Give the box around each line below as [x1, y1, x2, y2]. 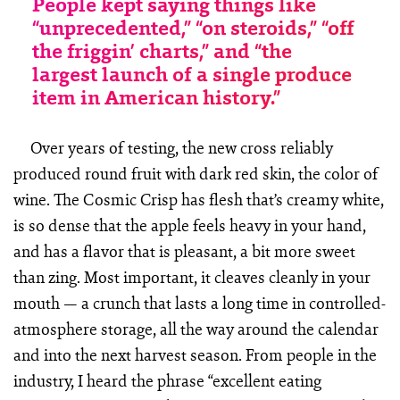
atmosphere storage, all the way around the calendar [12, 316, 379, 340]
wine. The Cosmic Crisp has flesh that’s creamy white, [12, 187, 384, 211]
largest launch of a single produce [32, 61, 353, 87]
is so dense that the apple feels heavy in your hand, [12, 212, 366, 237]
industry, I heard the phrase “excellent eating [12, 368, 321, 392]
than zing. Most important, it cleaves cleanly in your [12, 264, 371, 288]
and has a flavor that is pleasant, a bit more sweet [12, 238, 355, 262]
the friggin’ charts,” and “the [32, 37, 293, 63]
